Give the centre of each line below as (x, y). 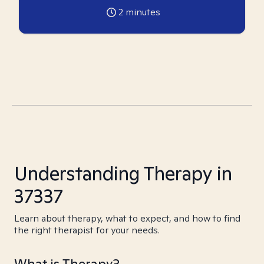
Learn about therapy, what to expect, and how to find (127, 218)
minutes (141, 12)
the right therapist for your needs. (87, 230)
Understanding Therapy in (123, 173)
